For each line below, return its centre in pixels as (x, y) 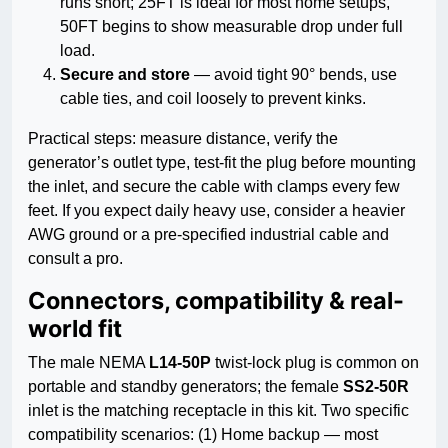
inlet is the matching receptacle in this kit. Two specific (218, 411)
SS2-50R (376, 387)
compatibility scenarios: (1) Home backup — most (203, 435)
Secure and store (125, 75)
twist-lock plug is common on (315, 363)
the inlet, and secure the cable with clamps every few (214, 187)
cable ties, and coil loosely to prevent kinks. (213, 99)
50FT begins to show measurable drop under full (231, 27)
